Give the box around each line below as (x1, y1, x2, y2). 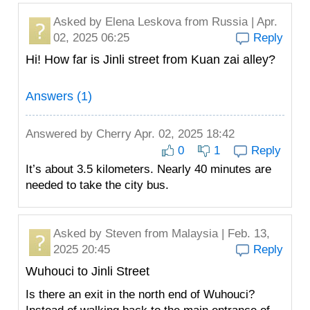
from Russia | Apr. (181, 15, 277, 28)
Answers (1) (26, 89, 92, 103)
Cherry (96, 127, 131, 140)
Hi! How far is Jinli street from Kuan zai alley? (26, 53, 275, 66)
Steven (105, 227, 141, 240)
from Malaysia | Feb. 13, (141, 227, 270, 240)
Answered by (26, 127, 96, 140)
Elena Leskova (105, 15, 181, 28)
